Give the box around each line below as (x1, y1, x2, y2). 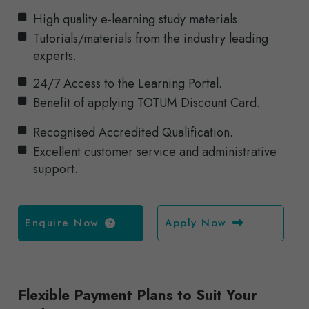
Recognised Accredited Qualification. (33, 123, 233, 142)
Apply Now (165, 215, 227, 231)
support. (33, 160, 78, 179)
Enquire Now (25, 215, 99, 231)
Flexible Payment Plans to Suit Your (18, 285, 257, 306)
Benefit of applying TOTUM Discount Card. (33, 94, 260, 112)
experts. (33, 47, 77, 66)
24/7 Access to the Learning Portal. (33, 74, 222, 93)
